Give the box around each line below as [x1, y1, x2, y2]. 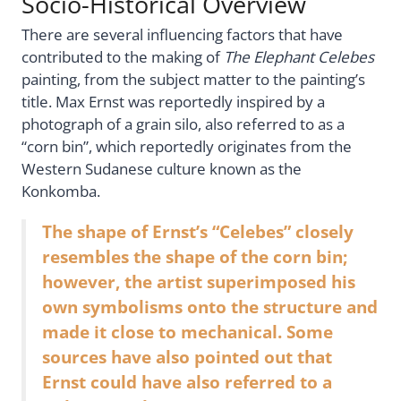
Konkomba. [21, 181, 100, 202]
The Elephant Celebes [224, 47, 374, 68]
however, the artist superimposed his [42, 269, 355, 293]
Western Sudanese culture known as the [21, 158, 302, 180]
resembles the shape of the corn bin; [42, 244, 347, 268]
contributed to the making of [21, 47, 224, 68]
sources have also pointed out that [42, 345, 332, 368]
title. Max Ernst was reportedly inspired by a [21, 91, 325, 113]
